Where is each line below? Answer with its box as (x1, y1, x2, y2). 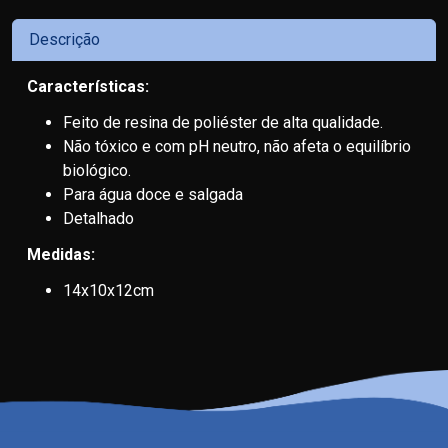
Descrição (29, 30, 100, 49)
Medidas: (27, 245, 95, 264)
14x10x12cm (63, 281, 154, 300)
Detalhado (63, 209, 134, 228)
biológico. (63, 161, 131, 180)
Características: (27, 77, 149, 96)
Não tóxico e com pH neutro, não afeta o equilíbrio (63, 137, 411, 156)
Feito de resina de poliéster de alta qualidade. (63, 113, 383, 132)
